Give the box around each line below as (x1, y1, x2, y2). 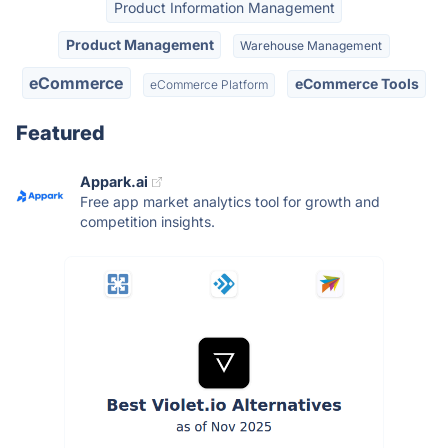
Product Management (65, 35, 214, 53)
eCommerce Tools (294, 75, 419, 93)
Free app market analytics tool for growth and (80, 193, 380, 211)
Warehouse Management (240, 37, 383, 53)
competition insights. (80, 213, 215, 231)
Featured (16, 121, 105, 146)
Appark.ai (80, 173, 148, 191)
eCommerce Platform (150, 77, 268, 93)
